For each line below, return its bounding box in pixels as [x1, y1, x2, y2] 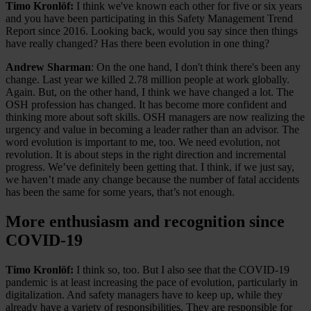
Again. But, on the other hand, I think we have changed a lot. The [6, 86, 294, 99]
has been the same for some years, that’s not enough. [6, 186, 235, 199]
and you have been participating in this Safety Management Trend [6, 12, 293, 25]
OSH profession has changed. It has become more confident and [6, 99, 287, 111]
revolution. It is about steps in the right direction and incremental [6, 149, 286, 161]
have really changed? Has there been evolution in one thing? [6, 37, 269, 50]
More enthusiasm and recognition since [6, 212, 285, 230]
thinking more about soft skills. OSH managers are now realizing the [6, 111, 305, 124]
